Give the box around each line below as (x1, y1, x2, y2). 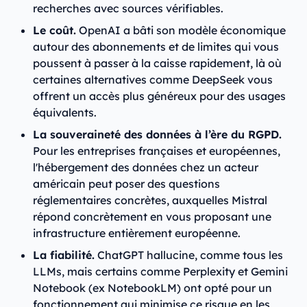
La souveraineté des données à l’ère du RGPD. (33, 127, 282, 142)
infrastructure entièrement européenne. (33, 226, 241, 241)
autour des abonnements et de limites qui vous (33, 40, 279, 54)
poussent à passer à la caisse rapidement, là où (33, 56, 282, 71)
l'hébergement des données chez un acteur (33, 160, 258, 175)
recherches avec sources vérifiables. (33, 1, 223, 16)
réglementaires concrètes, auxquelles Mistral (33, 193, 267, 208)
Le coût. (33, 23, 76, 38)
